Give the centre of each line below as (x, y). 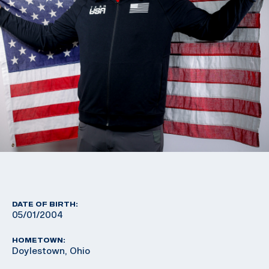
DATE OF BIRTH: (45, 204)
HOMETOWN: (39, 240)
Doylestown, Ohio (51, 250)
